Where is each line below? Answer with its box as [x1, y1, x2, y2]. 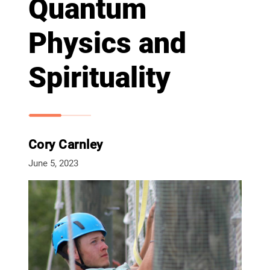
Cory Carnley [28, 137, 103, 152]
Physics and [28, 26, 186, 61]
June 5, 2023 [28, 158, 78, 169]
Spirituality [28, 60, 171, 95]
